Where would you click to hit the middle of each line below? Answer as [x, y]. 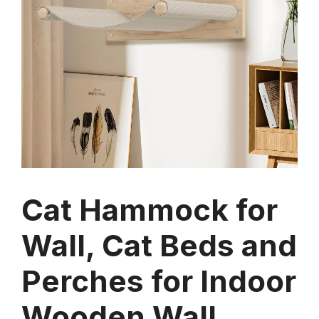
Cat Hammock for [150, 210]
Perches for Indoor [159, 281]
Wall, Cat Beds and [159, 246]
